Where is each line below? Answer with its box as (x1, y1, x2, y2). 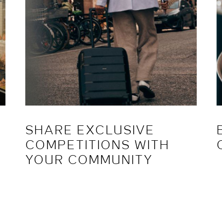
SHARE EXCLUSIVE (25, 125, 155, 137)
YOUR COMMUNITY (25, 155, 153, 167)
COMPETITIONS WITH (25, 140, 169, 152)
